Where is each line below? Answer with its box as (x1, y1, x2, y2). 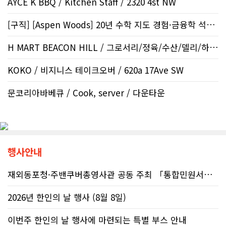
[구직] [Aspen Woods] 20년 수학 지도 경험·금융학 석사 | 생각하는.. (206, 18, 215, 31)
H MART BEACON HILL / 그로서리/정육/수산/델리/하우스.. (209, 40, 218, 53)
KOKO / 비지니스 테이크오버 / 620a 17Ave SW (8, 63, 184, 76)
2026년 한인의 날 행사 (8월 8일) (8, 190, 126, 203)
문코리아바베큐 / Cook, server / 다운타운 (8, 86, 165, 99)
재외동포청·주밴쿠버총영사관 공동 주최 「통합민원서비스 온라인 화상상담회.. (204, 167, 213, 181)
